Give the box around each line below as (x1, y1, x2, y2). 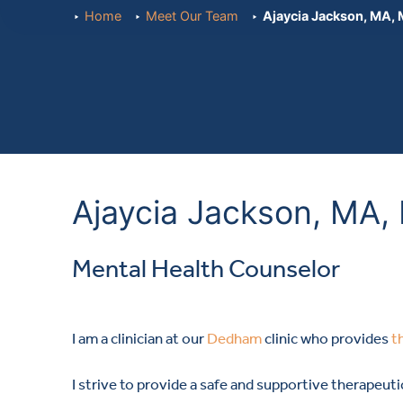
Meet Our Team (146, 8, 239, 24)
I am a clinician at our (72, 328, 207, 347)
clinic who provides (262, 328, 391, 347)
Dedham (207, 328, 262, 347)
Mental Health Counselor (72, 254, 340, 284)
